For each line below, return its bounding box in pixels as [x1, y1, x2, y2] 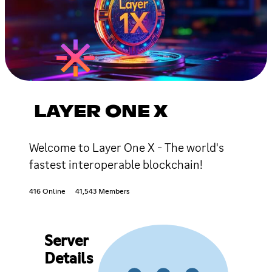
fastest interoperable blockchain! [29, 156, 203, 172]
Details [44, 251, 93, 267]
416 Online [29, 188, 66, 195]
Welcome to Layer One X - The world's [29, 139, 224, 155]
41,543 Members [75, 188, 129, 195]
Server [44, 234, 88, 249]
